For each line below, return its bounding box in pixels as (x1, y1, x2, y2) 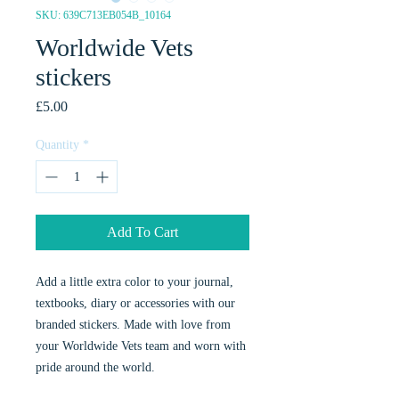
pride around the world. (36, 361, 159, 374)
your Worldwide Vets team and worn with (36, 339, 246, 353)
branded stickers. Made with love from (36, 318, 231, 331)
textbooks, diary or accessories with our (36, 297, 235, 310)
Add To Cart (107, 224, 178, 240)
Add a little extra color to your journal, (36, 275, 233, 289)
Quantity (36, 138, 79, 151)
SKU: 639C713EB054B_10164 (36, 9, 171, 21)
